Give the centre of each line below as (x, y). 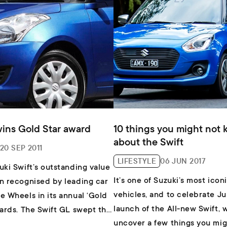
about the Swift (148, 141)
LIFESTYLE (137, 161)
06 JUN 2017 (183, 161)
